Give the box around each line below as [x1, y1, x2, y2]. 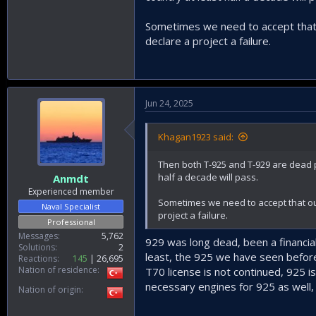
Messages [18, 229, 58, 242]
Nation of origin [18, 283, 81, 296]
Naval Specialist [42, 200, 100, 212]
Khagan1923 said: [158, 130, 233, 144]
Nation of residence [18, 263, 97, 276]
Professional [47, 216, 95, 227]
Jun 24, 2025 [145, 97, 193, 110]
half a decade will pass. [158, 171, 258, 184]
